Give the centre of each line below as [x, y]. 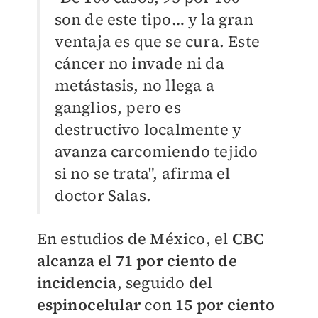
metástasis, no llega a [134, 86]
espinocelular [89, 305]
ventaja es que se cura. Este [157, 42]
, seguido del [165, 283]
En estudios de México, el [134, 239]
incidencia [77, 283]
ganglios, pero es [117, 108]
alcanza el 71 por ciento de [137, 261]
